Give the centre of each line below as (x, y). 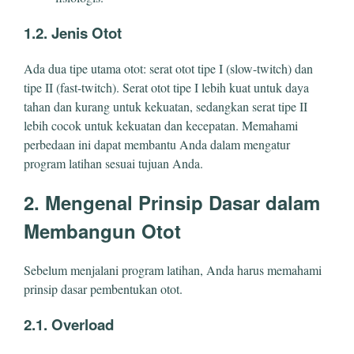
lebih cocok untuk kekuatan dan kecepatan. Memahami (161, 125)
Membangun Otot (102, 231)
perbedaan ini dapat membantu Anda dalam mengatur (157, 144)
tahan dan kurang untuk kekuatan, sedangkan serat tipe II (166, 106)
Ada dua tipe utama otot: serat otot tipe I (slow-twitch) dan (168, 68)
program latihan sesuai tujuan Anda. (113, 163)
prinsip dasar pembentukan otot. (103, 289)
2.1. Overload (69, 325)
